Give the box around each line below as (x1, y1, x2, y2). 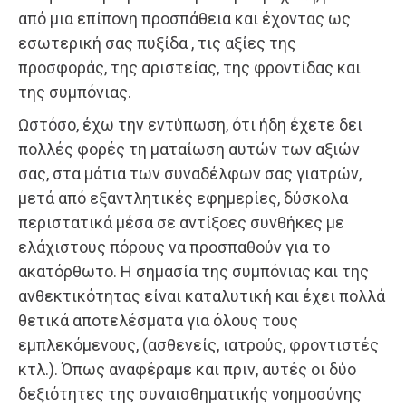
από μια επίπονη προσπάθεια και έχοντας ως (18, 8, 351, 28)
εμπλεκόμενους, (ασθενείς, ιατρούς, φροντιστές (18, 334, 379, 354)
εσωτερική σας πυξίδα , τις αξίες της (18, 33, 296, 53)
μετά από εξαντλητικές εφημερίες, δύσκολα (18, 188, 348, 208)
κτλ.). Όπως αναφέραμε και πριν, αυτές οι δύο (18, 359, 356, 379)
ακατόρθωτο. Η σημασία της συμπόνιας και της (18, 261, 369, 281)
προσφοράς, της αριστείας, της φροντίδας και (18, 57, 361, 77)
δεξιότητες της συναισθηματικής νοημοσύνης (18, 383, 362, 403)
